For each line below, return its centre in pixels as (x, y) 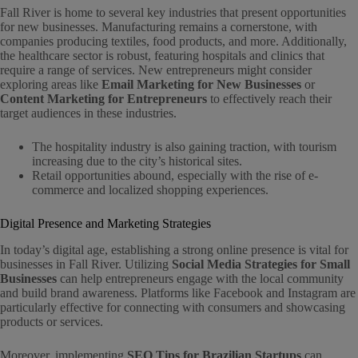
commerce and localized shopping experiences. (150, 190)
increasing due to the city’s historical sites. (137, 161)
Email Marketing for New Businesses (201, 85)
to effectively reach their (269, 99)
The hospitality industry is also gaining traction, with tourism (184, 147)
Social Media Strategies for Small (261, 265)
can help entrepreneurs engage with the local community (200, 279)
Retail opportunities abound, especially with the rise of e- (175, 176)
